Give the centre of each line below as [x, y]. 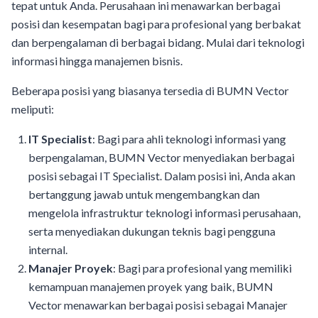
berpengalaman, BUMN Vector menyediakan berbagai [161, 157]
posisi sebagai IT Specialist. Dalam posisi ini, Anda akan [162, 176]
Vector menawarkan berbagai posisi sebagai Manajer [158, 305]
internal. [48, 250]
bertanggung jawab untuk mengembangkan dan [144, 194]
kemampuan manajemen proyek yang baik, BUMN [151, 286]
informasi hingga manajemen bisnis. [97, 61]
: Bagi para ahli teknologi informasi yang [189, 139]
